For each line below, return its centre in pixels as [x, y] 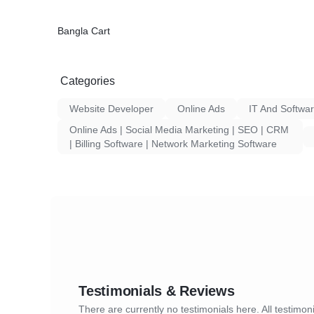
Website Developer [111, 109]
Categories [88, 81]
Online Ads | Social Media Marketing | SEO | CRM [179, 130]
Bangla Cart [84, 31]
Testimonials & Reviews [157, 291]
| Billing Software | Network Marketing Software [173, 144]
